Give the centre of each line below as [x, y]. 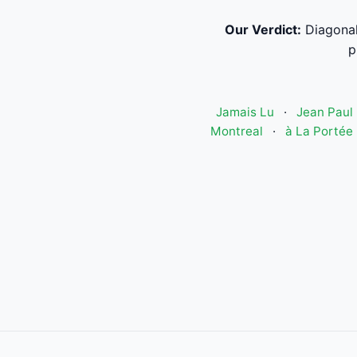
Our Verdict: [263, 29]
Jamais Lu [245, 112]
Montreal [236, 131]
